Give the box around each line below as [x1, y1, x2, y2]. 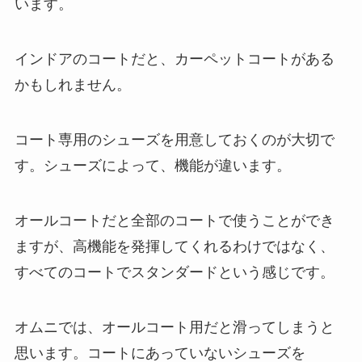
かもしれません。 [14, 77, 131, 94]
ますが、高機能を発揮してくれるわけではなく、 [14, 238, 335, 255]
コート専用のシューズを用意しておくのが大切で [14, 132, 335, 149]
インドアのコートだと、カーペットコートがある [14, 51, 335, 68]
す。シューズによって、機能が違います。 [14, 158, 291, 175]
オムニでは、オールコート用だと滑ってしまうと [14, 318, 335, 335]
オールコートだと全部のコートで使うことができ [14, 212, 335, 229]
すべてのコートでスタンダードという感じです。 [14, 263, 335, 280]
